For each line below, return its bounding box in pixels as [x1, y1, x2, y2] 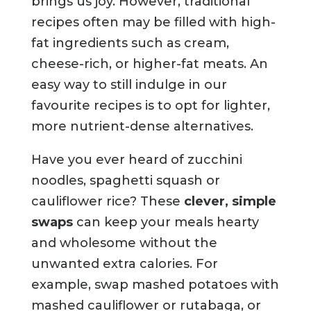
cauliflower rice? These [31, 194, 184, 210]
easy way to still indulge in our [31, 77, 227, 93]
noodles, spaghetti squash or [31, 173, 220, 189]
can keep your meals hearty [72, 215, 259, 230]
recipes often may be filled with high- [31, 15, 276, 31]
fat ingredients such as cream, [31, 35, 229, 51]
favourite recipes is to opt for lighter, [31, 98, 270, 114]
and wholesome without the [31, 235, 217, 251]
